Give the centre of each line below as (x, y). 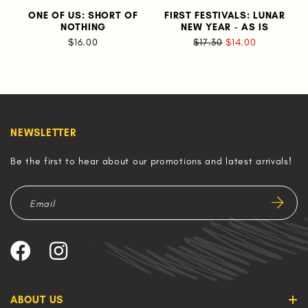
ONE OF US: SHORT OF (83, 15)
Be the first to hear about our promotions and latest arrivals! (151, 161)
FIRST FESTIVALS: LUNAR (225, 15)
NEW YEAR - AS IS (225, 27)
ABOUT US (37, 300)
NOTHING (83, 27)
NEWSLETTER (43, 133)
